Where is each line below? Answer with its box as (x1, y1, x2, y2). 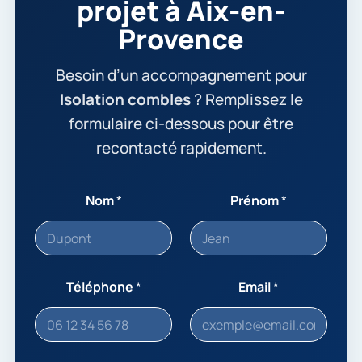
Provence (118, 20, 244, 57)
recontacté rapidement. (95, 137, 267, 158)
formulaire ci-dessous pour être (69, 113, 293, 134)
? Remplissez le (190, 89, 303, 110)
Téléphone (65, 278, 136, 296)
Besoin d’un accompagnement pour (55, 65, 307, 86)
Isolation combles (59, 89, 191, 110)
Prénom (230, 192, 281, 209)
